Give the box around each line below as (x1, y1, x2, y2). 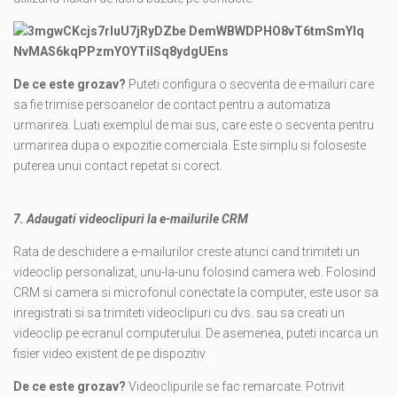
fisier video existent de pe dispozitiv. (13, 346, 207, 362)
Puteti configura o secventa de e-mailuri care (128, 77, 374, 92)
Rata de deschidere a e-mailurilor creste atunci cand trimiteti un (13, 245, 360, 260)
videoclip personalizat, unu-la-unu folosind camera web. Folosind (13, 265, 376, 280)
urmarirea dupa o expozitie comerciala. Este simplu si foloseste (13, 138, 366, 153)
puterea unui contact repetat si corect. (13, 159, 222, 174)
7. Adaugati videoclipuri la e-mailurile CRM (13, 212, 248, 227)
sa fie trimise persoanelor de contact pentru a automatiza (13, 97, 331, 113)
